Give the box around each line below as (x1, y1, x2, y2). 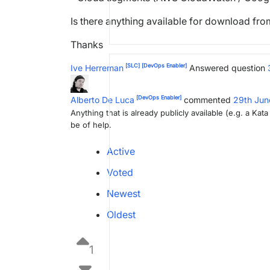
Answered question (187, 63, 268, 73)
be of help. (71, 120, 111, 130)
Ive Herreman (71, 63, 124, 73)
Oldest (107, 209, 136, 221)
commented (184, 95, 233, 105)
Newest (107, 187, 140, 199)
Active (107, 145, 135, 157)
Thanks (71, 39, 103, 51)
